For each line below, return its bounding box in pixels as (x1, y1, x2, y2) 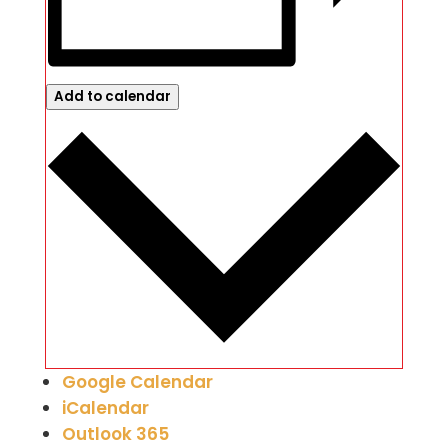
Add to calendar (53, 87, 171, 107)
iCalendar (61, 395, 149, 420)
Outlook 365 (61, 421, 169, 446)
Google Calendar (61, 369, 213, 394)
